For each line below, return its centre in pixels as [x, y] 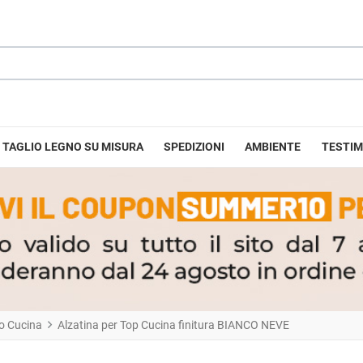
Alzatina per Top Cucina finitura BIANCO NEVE [173, 325]
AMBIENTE [273, 147]
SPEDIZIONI [194, 147]
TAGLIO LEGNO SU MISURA [73, 147]
